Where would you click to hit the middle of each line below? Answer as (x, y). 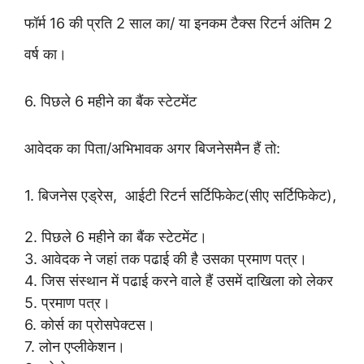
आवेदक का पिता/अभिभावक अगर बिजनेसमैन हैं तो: (154, 148)
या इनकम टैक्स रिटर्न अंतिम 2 (253, 23)
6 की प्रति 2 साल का (113, 23)
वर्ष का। (45, 54)
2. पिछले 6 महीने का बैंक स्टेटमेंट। (116, 236)
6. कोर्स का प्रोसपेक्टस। (90, 324)
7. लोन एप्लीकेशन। (75, 346)
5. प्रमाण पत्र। (67, 302)
